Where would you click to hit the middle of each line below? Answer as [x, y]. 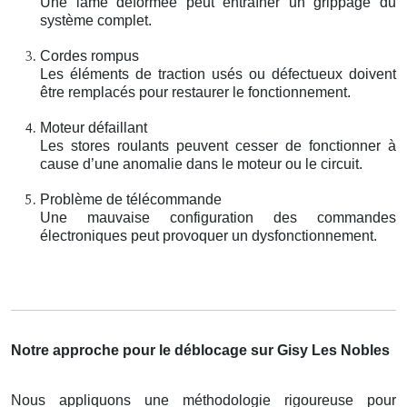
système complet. [96, 20]
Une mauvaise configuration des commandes [218, 217]
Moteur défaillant [94, 127]
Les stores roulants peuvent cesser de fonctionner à [218, 145]
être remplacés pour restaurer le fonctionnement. [195, 92]
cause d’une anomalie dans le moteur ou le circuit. [201, 164]
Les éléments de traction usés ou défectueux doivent [218, 74]
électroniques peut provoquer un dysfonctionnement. [208, 235]
